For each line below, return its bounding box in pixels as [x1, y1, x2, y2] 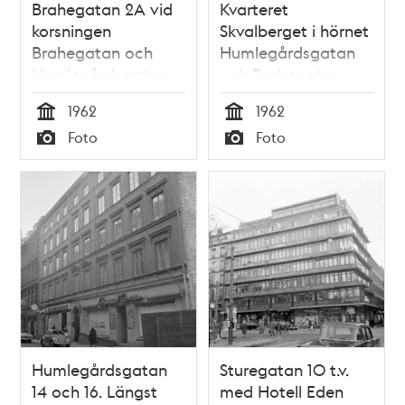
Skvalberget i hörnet [220, 20, 369, 42]
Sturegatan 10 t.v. [220, 358, 349, 380]
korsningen [32, 20, 112, 42]
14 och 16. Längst [32, 380, 158, 401]
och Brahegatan [220, 63, 341, 85]
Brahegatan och [32, 42, 154, 63]
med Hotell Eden [220, 380, 344, 401]
